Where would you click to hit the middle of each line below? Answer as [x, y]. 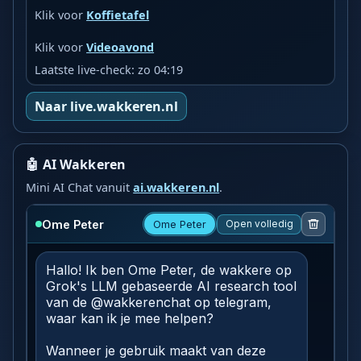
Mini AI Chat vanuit [80, 188]
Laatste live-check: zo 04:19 [109, 69]
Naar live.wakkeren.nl [107, 107]
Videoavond [120, 47]
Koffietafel [118, 15]
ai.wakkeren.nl [176, 188]
